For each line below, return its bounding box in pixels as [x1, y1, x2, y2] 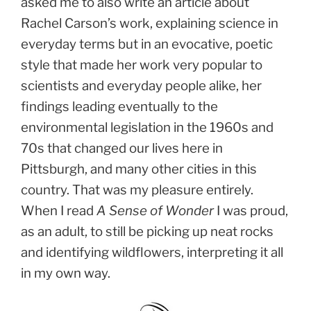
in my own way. [21, 265, 110, 282]
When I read [21, 203, 96, 219]
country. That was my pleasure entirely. [21, 182, 253, 199]
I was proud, [214, 203, 288, 219]
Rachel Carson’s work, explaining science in [21, 15, 278, 32]
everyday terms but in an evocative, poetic [21, 36, 273, 53]
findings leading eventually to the [21, 99, 218, 115]
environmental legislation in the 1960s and [21, 119, 274, 136]
